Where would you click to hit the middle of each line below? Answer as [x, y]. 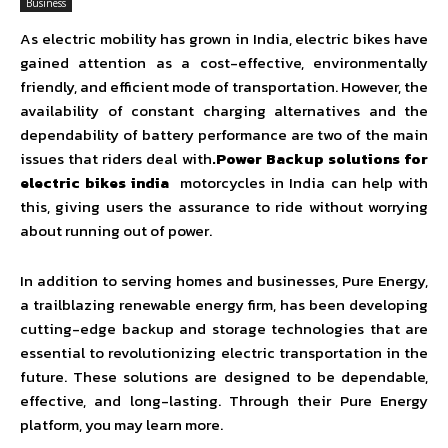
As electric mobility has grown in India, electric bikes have [224, 38]
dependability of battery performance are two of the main [224, 134]
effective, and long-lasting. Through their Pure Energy [224, 400]
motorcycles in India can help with [299, 182]
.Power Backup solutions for [320, 158]
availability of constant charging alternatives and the [224, 110]
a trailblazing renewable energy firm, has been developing [224, 304]
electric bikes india [95, 182]
